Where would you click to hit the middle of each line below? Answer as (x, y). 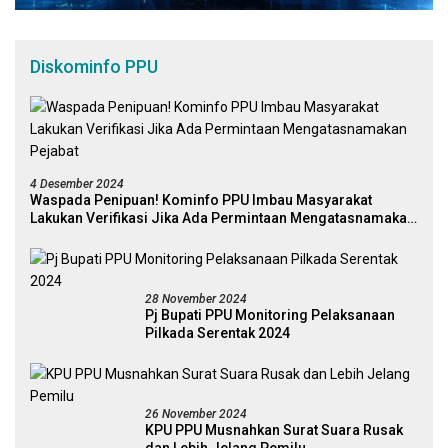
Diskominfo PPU (94, 66)
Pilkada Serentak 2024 (217, 332)
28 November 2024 (196, 298)
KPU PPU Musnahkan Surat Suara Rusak (274, 429)
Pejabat (54, 235)
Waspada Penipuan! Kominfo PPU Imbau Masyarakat (201, 199)
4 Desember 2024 (77, 183)
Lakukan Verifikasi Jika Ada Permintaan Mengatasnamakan (222, 217)
